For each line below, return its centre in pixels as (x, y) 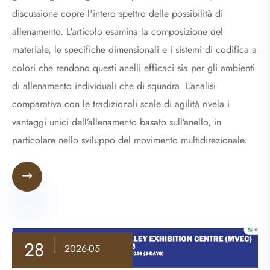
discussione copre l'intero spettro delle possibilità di (118, 13)
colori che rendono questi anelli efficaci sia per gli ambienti (133, 67)
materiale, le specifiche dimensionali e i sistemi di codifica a (134, 49)
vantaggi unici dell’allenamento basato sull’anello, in (117, 122)
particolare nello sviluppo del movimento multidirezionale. (130, 140)
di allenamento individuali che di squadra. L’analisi (114, 86)
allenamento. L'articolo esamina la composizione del (118, 31)
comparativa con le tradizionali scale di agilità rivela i (121, 104)
